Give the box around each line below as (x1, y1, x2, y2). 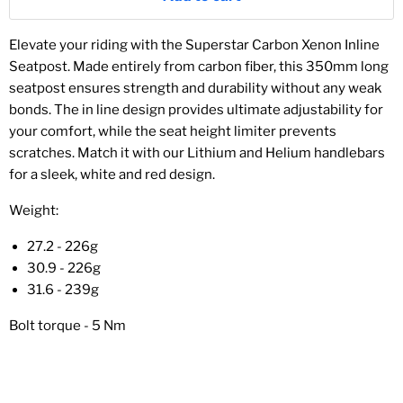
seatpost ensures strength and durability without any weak (9, 80, 381, 96)
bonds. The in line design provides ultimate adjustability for (9, 102, 383, 118)
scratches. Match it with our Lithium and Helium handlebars (9, 145, 385, 161)
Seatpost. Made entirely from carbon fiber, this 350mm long (9, 58, 389, 75)
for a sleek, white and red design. (9, 166, 215, 183)
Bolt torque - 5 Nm (9, 318, 126, 334)
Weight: (9, 202, 58, 219)
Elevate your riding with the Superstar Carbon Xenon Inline (9, 37, 380, 53)
